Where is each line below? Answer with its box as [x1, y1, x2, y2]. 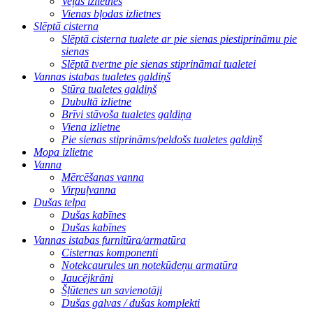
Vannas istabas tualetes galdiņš [34, 70, 170, 82]
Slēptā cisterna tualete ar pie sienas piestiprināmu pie [61, 32, 297, 45]
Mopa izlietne [34, 145, 93, 158]
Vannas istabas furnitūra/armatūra [34, 233, 186, 246]
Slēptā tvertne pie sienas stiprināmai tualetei [61, 57, 256, 70]
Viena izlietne [61, 120, 120, 133]
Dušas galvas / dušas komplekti [61, 296, 200, 309]
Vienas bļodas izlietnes [61, 7, 161, 20]
